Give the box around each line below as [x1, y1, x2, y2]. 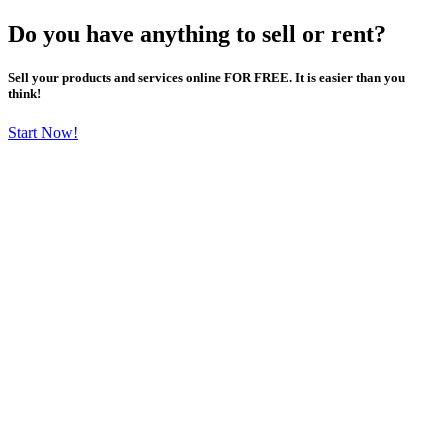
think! [8, 86, 41, 102]
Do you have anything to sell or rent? [8, 20, 386, 47]
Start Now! [8, 124, 78, 142]
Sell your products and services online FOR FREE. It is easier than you [8, 70, 405, 86]
